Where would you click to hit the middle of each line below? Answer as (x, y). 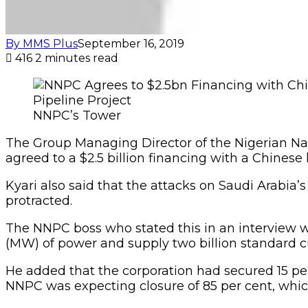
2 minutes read (77, 58)
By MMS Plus (42, 43)
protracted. (39, 200)
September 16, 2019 (131, 43)
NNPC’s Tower (77, 115)
